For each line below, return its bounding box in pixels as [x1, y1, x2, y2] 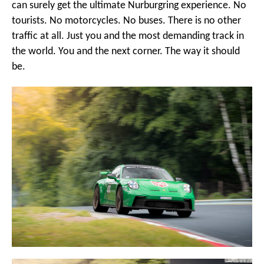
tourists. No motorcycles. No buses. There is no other [12, 16, 241, 26]
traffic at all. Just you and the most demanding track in [12, 31, 244, 41]
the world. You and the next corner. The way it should [12, 47, 240, 57]
